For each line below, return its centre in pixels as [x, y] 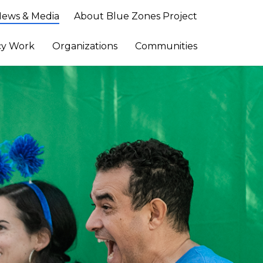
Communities [166, 46]
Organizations [85, 46]
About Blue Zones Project [136, 16]
